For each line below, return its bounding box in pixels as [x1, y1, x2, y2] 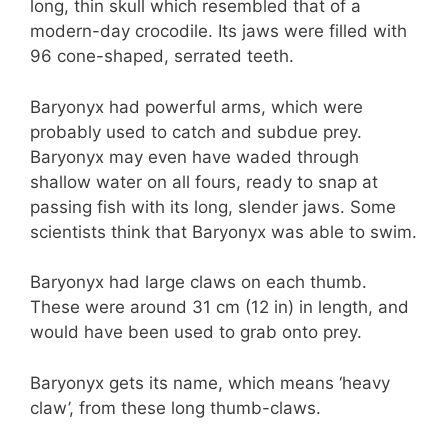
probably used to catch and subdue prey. [30, 121, 362, 142]
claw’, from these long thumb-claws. [30, 397, 321, 418]
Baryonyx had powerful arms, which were [30, 96, 363, 117]
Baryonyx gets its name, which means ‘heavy [30, 372, 390, 393]
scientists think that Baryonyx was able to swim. [30, 221, 417, 242]
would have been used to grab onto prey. [30, 322, 362, 343]
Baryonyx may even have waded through [30, 146, 359, 167]
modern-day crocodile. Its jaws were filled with [30, 21, 407, 42]
